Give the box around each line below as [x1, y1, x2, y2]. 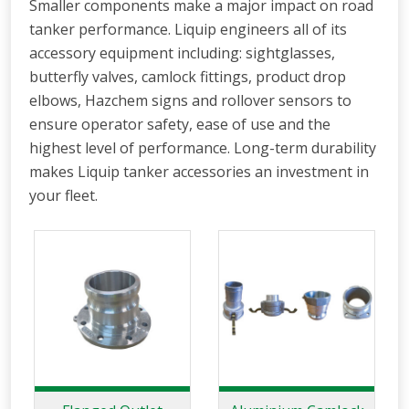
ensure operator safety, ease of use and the [29, 114, 330, 135]
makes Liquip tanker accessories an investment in [29, 162, 369, 183]
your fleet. [29, 185, 98, 206]
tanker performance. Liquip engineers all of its [29, 19, 347, 40]
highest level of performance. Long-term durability [29, 138, 376, 159]
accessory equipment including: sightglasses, [29, 43, 335, 64]
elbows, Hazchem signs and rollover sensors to [29, 90, 351, 111]
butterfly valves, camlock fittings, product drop [29, 67, 346, 88]
